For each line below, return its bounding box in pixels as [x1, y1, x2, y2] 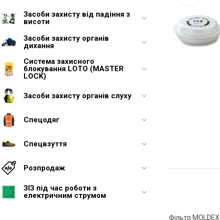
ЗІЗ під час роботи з [24, 184, 97, 192]
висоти [24, 17, 50, 26]
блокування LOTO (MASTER [24, 64, 124, 73]
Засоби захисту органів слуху [24, 91, 132, 100]
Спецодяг [24, 115, 59, 124]
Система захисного [24, 57, 94, 66]
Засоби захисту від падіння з [24, 10, 130, 19]
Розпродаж [24, 163, 65, 172]
